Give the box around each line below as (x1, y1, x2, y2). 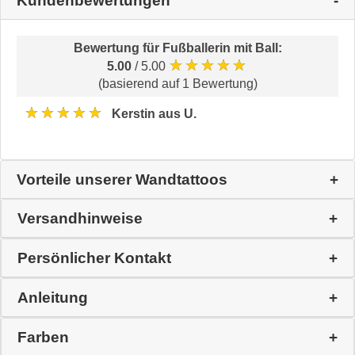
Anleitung (17, 289, 88, 307)
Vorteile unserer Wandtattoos (17, 171, 227, 189)
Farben (17, 329, 69, 346)
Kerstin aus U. (112, 106, 197, 120)
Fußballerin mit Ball (162, 41, 278, 55)
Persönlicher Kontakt (17, 250, 171, 267)
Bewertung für (73, 41, 162, 55)
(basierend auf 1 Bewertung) (97, 77, 258, 91)
